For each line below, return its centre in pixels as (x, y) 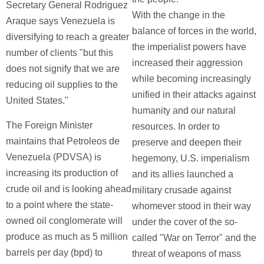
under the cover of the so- (185, 222)
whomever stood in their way (192, 206)
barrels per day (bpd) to (54, 253)
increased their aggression (187, 63)
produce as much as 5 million (67, 237)
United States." (37, 100)
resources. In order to (176, 126)
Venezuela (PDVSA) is (54, 157)
